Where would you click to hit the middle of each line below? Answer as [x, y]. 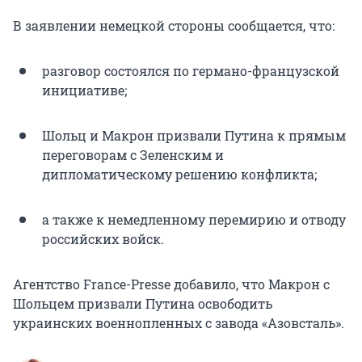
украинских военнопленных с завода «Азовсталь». [179, 322]
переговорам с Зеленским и [133, 154]
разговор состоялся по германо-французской [191, 70]
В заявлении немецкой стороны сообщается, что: [174, 25]
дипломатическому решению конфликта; [179, 174]
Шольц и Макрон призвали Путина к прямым [194, 135]
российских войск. [103, 238]
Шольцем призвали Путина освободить [143, 303]
